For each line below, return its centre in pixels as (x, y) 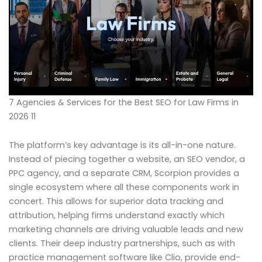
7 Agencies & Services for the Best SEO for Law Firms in (124, 102)
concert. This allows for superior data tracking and (116, 201)
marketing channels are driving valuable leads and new (126, 230)
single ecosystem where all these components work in (124, 187)
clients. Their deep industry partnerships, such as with (122, 244)
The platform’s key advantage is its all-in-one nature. (122, 145)
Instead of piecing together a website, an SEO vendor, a (127, 159)
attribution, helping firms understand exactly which (117, 216)
